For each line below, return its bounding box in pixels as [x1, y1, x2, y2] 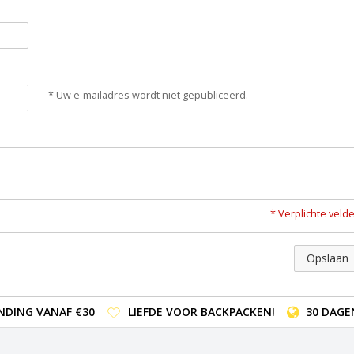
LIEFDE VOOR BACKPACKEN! [127, 304, 275, 320]
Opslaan [307, 250, 348, 266]
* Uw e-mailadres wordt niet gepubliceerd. [47, 88, 248, 103]
